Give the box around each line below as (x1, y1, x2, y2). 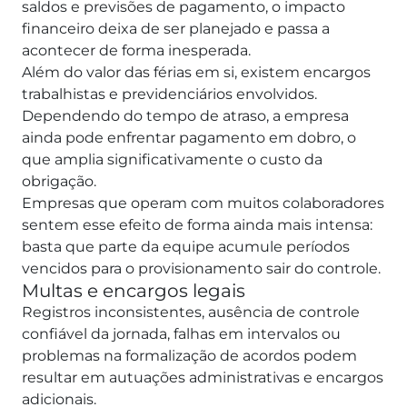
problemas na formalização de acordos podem (22, 347, 357, 365)
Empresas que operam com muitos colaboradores (22, 194, 384, 213)
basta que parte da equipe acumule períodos (22, 238, 350, 256)
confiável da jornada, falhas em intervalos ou (22, 325, 341, 343)
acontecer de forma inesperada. (22, 42, 251, 60)
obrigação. (22, 173, 100, 191)
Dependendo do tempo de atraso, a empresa (22, 107, 349, 125)
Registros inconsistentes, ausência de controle (22, 303, 360, 322)
